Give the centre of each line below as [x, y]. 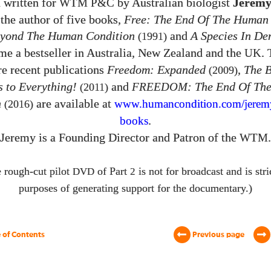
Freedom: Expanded [156, 70]
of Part [112, 171]
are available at [73, 104]
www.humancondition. [168, 104]
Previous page [217, 235]
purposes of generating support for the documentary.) [135, 188]
